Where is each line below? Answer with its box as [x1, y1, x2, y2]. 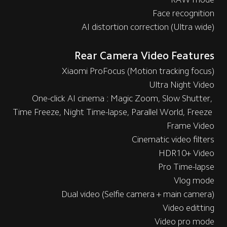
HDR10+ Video [159, 148, 215, 158]
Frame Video [167, 121, 215, 131]
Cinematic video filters [132, 135, 215, 144]
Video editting [163, 203, 215, 213]
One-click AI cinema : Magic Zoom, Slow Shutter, [32, 94, 215, 103]
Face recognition [153, 8, 215, 18]
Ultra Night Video [149, 80, 215, 90]
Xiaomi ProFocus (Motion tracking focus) [62, 66, 215, 76]
